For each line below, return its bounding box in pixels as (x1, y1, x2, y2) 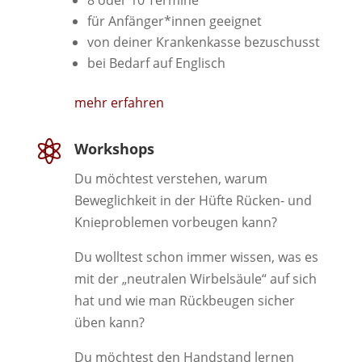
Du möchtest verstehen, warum (74, 170, 267, 188)
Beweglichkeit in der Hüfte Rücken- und (74, 192, 312, 210)
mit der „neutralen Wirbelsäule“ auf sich (74, 270, 317, 288)
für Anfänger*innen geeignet (86, 12, 262, 31)
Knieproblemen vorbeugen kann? (74, 213, 277, 232)
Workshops (74, 139, 154, 159)
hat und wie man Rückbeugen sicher (74, 292, 295, 310)
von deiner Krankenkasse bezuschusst (86, 33, 320, 52)
